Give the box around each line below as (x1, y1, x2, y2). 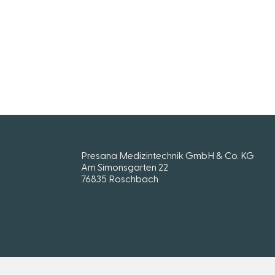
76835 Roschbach (81, 172, 158, 184)
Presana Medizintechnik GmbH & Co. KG (81, 149, 254, 161)
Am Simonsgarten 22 (81, 160, 168, 172)
